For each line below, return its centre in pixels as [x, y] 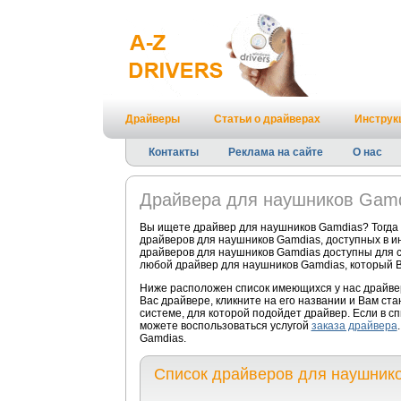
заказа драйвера [354, 326]
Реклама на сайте [275, 152]
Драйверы [152, 119]
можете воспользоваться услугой [225, 326]
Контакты [173, 152]
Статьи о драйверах [267, 119]
